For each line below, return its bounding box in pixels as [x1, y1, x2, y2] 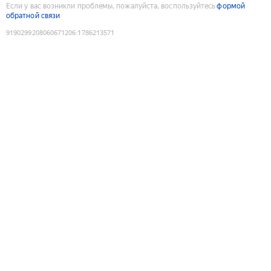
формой [217, 1, 245, 10]
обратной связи [6, 11, 60, 20]
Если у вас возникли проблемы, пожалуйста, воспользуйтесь [6, 1, 216, 10]
